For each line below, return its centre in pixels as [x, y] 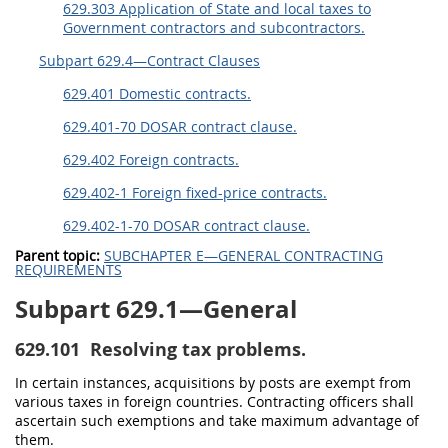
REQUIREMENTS [68, 269]
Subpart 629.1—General [156, 309]
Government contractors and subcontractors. [214, 27]
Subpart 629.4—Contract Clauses [149, 60]
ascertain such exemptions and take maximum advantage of [217, 420]
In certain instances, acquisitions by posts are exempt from [213, 382]
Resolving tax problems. [195, 349]
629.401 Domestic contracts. [157, 93]
